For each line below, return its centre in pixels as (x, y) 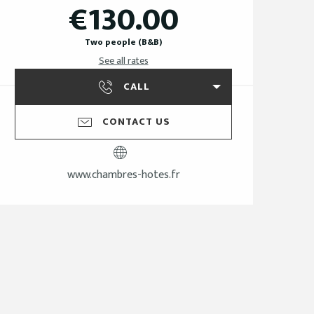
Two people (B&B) (123, 43)
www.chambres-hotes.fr (123, 175)
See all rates (123, 61)
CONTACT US (136, 122)
